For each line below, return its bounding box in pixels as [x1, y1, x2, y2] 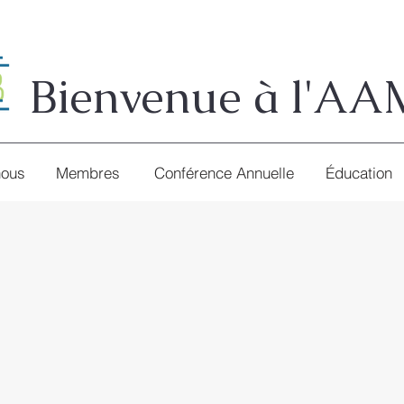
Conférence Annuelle [153, 162, 294, 182]
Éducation [325, 162, 392, 182]
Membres [55, 162, 120, 182]
